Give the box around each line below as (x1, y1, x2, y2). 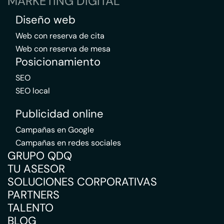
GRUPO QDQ (7, 148, 72, 163)
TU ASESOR (7, 161, 65, 176)
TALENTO (7, 200, 53, 215)
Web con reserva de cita (15, 30, 104, 41)
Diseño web (15, 12, 75, 27)
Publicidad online (15, 106, 103, 121)
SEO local (15, 85, 50, 96)
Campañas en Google (15, 124, 94, 135)
